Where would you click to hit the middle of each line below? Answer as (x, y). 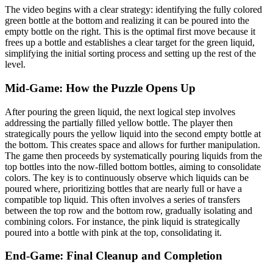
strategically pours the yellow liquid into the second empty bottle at (133, 133)
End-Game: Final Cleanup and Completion (114, 256)
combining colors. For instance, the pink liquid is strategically (122, 221)
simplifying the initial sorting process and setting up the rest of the (130, 54)
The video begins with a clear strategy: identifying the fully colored (133, 10)
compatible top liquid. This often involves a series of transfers (122, 199)
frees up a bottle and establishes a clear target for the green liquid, (130, 43)
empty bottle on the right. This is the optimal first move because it (130, 32)
